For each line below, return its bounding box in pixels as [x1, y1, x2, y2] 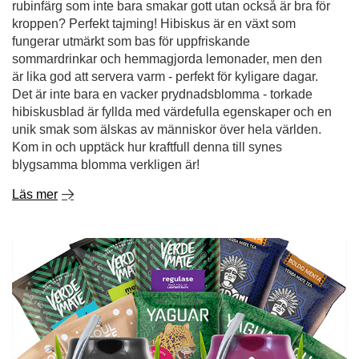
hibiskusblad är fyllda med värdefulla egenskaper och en [12, 16, 332, 30]
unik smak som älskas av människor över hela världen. [12, 34, 321, 47]
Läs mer [12, 99, 58, 112]
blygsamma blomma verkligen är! [12, 69, 200, 83]
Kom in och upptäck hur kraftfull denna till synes [12, 51, 282, 65]
